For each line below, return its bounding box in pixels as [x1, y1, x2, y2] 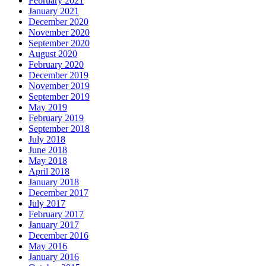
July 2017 [28, 198, 65, 209]
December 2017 [28, 188, 88, 198]
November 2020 [28, 27, 90, 38]
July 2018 [28, 134, 65, 145]
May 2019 [28, 102, 67, 113]
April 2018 [28, 166, 69, 177]
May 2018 [28, 156, 67, 166]
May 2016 [28, 241, 67, 252]
